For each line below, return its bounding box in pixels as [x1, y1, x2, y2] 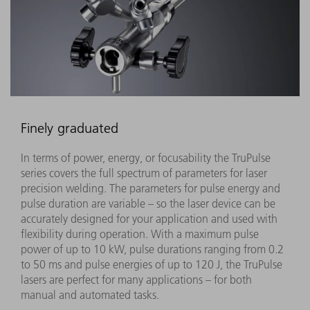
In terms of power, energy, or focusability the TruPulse [21, 150, 271, 165]
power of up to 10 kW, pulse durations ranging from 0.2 [21, 241, 284, 256]
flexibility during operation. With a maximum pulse [21, 226, 259, 241]
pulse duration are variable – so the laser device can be [21, 196, 275, 210]
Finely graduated [21, 119, 118, 136]
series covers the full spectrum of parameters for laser [21, 165, 267, 180]
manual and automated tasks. [21, 287, 159, 302]
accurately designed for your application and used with [21, 211, 277, 226]
